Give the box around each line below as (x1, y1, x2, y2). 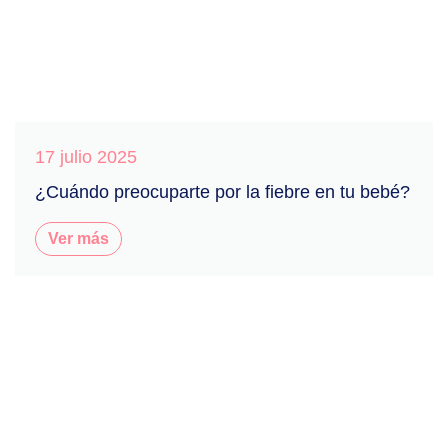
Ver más (48, 229, 109, 247)
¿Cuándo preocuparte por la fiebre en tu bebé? (35, 181, 410, 202)
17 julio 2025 (35, 146, 137, 167)
